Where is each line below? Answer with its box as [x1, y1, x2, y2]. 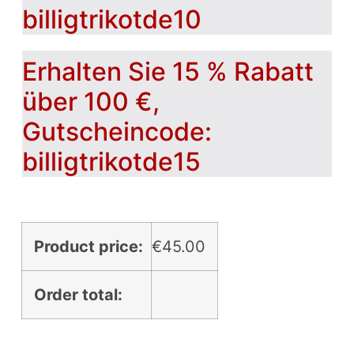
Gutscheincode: [21, 115, 212, 147]
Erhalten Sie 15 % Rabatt [21, 55, 314, 87]
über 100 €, [21, 85, 160, 117]
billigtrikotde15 [21, 145, 201, 177]
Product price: [33, 236, 143, 256]
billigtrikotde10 [21, 3, 201, 35]
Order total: [33, 284, 122, 304]
